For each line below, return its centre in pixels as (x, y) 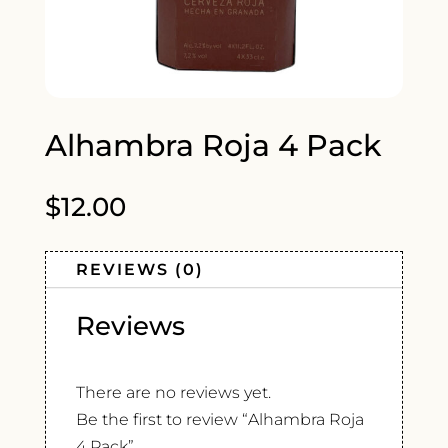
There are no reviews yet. (173, 393)
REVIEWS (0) (139, 270)
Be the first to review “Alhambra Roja (219, 420)
